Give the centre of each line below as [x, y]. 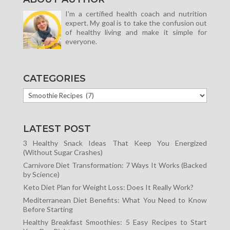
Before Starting [48, 209]
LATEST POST [57, 129]
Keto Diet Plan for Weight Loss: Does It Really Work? [108, 187]
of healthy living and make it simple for [136, 32]
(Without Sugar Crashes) [63, 152]
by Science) [41, 174]
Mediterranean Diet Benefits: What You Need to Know [115, 200]
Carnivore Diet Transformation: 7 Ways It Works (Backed [115, 165]
